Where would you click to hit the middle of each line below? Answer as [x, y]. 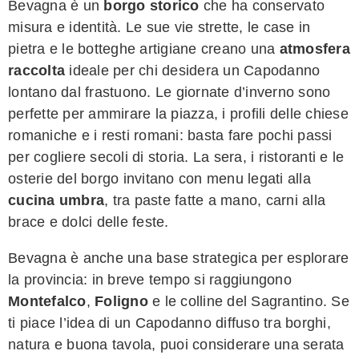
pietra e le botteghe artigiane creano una [144, 48]
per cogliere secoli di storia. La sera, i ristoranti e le [176, 157]
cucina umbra [56, 200]
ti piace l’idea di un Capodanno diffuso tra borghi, [169, 323]
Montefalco [47, 301]
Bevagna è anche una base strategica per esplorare [179, 258]
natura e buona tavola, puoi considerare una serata [176, 344]
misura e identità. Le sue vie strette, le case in [159, 27]
